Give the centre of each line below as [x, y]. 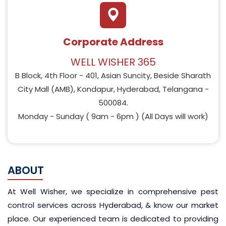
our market [197, 205]
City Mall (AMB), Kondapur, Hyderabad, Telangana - [113, 89]
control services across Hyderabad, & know [92, 205]
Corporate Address [113, 42]
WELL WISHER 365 [113, 62]
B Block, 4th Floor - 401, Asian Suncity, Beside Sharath [113, 75]
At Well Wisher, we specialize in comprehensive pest [113, 191]
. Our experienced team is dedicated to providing [124, 219]
